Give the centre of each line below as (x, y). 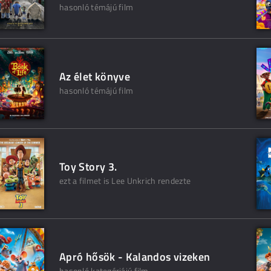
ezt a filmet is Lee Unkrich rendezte (125, 181)
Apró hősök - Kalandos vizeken (135, 257)
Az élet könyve (95, 77)
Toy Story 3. (88, 167)
